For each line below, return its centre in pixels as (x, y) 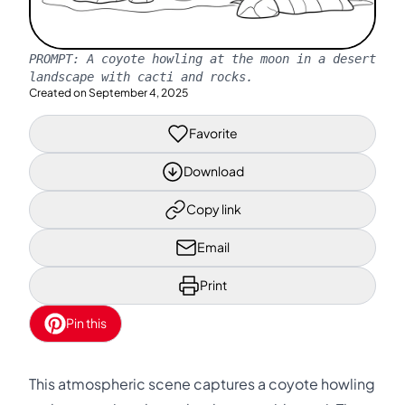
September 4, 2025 (138, 92)
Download (213, 171)
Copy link (213, 209)
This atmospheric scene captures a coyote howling (202, 384)
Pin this (86, 323)
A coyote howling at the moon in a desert (231, 58)
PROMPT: (58, 58)
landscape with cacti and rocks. (141, 76)
